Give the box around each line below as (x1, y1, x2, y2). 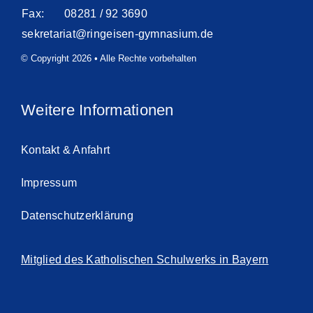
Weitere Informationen (20, 101, 174, 119)
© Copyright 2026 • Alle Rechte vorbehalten (20, 53, 196, 64)
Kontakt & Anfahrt (20, 144, 110, 156)
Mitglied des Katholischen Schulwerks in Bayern (20, 254, 269, 266)
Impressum (20, 177, 78, 189)
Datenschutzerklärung (20, 210, 133, 222)
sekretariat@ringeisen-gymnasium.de (21, 28, 214, 41)
